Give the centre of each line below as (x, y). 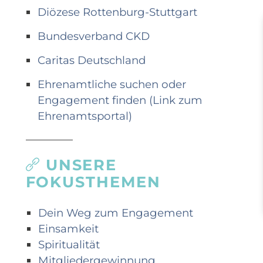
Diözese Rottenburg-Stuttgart (117, 12)
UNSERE (81, 164)
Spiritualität (69, 245)
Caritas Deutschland (91, 60)
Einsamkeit (68, 229)
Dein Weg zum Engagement (115, 213)
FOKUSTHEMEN (93, 181)
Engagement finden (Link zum (120, 100)
